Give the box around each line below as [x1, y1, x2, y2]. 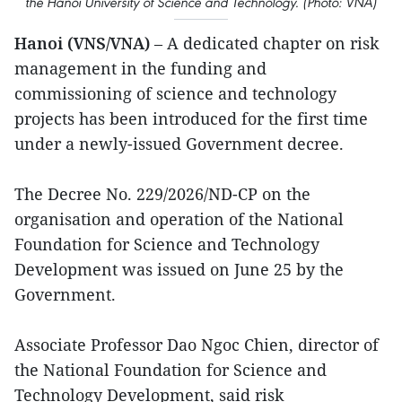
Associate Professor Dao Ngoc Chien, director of [14, 333, 379, 355]
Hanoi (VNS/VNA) [14, 31, 154, 54]
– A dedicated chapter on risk [154, 31, 380, 54]
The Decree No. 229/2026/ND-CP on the [14, 182, 310, 205]
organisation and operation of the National [14, 207, 344, 230]
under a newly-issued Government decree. [14, 132, 344, 154]
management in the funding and [14, 57, 267, 79]
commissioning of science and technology [14, 82, 336, 104]
